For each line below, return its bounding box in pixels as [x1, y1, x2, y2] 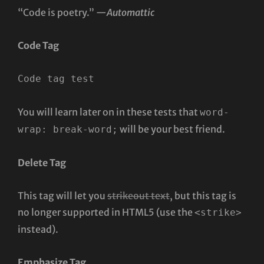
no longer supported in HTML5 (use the [18, 206, 194, 218]
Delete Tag [18, 156, 66, 169]
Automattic [107, 6, 154, 18]
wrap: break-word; [18, 123, 118, 135]
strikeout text [107, 189, 170, 202]
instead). [18, 223, 58, 235]
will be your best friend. [118, 123, 225, 135]
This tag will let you [18, 189, 107, 202]
